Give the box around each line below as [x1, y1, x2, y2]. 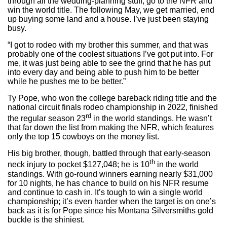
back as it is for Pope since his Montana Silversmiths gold [8, 206, 213, 215]
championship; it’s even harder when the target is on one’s [8, 197, 216, 206]
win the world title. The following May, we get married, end [8, 5, 214, 14]
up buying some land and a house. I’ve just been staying [8, 14, 209, 23]
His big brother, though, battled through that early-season [8, 149, 210, 158]
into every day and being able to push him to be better [8, 67, 199, 77]
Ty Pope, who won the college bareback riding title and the [8, 93, 217, 102]
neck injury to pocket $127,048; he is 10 [8, 160, 149, 169]
